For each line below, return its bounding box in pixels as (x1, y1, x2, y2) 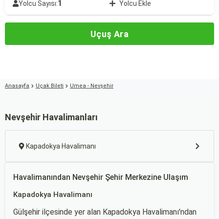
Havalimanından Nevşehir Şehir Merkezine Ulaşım (13, 173, 188, 182)
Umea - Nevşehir (70, 83, 113, 89)
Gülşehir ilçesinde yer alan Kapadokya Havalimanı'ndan (13, 207, 197, 217)
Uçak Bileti (36, 83, 64, 89)
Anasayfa (5, 83, 29, 89)
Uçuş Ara (90, 28, 129, 39)
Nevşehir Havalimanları (5, 112, 98, 122)
